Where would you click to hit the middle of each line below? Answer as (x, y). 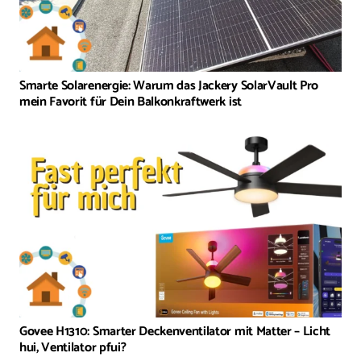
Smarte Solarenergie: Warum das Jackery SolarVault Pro (169, 86)
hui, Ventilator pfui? (73, 348)
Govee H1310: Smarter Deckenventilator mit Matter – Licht (175, 332)
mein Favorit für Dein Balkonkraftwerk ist (131, 102)
